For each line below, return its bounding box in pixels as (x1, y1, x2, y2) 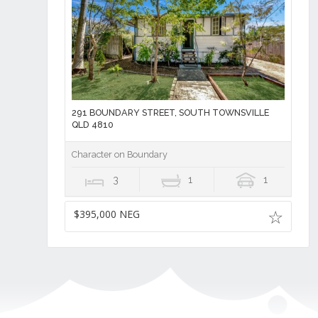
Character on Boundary (71, 149, 168, 160)
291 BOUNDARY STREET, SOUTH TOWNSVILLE (71, 107, 269, 119)
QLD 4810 (71, 119, 114, 131)
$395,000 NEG (73, 207, 140, 221)
